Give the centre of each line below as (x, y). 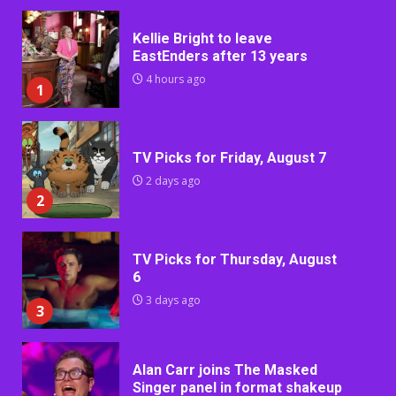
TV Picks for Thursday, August (235, 259)
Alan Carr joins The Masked (225, 369)
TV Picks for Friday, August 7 (229, 157)
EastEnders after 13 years (220, 56)
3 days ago (172, 300)
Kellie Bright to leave (202, 38)
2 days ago (172, 180)
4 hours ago (175, 79)
